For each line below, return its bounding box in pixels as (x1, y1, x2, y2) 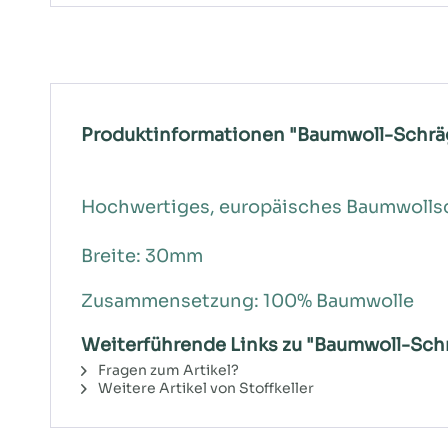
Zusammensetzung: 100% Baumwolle (81, 290, 414, 312)
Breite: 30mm (81, 245, 203, 267)
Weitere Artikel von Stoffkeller (95, 379, 314, 397)
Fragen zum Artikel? (95, 361, 239, 379)
